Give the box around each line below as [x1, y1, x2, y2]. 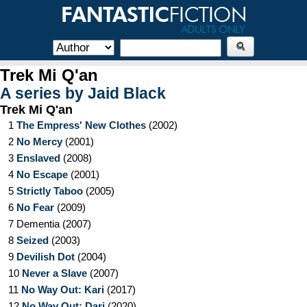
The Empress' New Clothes [16, 119, 146, 131]
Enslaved [16, 152, 60, 164]
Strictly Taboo [16, 185, 83, 197]
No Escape [16, 169, 68, 180]
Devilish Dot [16, 251, 75, 262]
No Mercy [16, 136, 62, 147]
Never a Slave [22, 267, 87, 279]
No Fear [16, 201, 54, 213]
